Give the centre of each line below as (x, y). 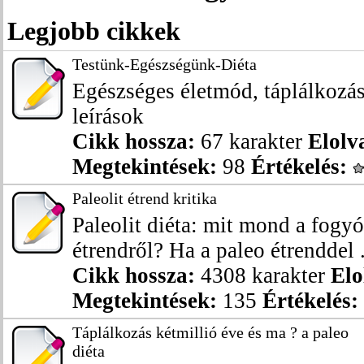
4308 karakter (263, 275)
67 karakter (251, 141)
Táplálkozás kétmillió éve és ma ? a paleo (210, 332)
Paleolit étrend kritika (145, 198)
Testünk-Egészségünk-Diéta (165, 64)
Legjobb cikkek (94, 31)
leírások (108, 116)
